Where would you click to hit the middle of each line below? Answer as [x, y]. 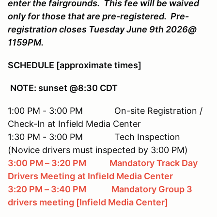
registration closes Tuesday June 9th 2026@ [102, 29]
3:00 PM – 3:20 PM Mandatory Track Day [103, 163]
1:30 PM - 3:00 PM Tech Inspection [94, 137]
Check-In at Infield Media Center [74, 124]
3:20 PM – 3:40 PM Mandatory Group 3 [100, 189]
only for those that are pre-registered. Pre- [98, 16]
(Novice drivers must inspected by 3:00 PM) [98, 150]
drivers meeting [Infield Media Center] [88, 202]
